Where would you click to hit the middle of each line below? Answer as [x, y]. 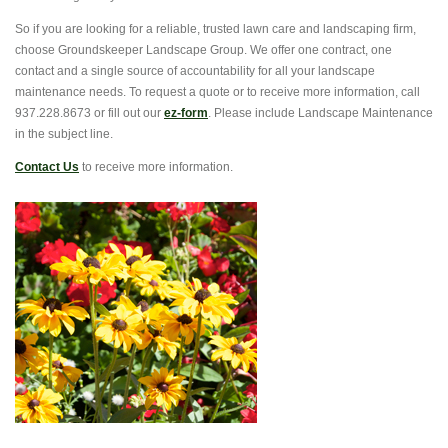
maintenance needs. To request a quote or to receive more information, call [217, 92]
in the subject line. [64, 134]
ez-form [186, 113]
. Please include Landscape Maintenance [320, 113]
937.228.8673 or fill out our [89, 113]
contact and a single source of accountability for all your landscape [195, 71]
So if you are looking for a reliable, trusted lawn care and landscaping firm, [215, 29]
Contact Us [47, 167]
